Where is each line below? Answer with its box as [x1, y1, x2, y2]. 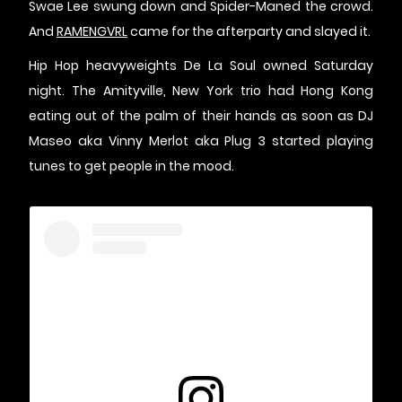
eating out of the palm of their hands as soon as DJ [29, 107, 373, 126]
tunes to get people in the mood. [29, 157, 234, 176]
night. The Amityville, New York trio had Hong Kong [29, 82, 373, 100]
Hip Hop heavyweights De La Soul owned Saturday [29, 57, 373, 75]
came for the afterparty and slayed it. [127, 22, 371, 41]
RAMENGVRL [57, 22, 127, 41]
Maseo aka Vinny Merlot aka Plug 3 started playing [29, 132, 373, 151]
